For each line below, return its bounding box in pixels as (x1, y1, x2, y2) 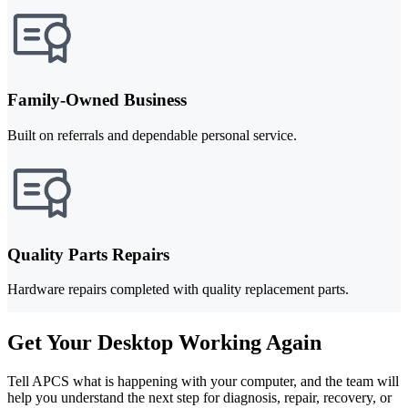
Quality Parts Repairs (7, 244, 169, 264)
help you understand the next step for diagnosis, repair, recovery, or (7, 390, 392, 406)
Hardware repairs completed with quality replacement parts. (7, 281, 349, 298)
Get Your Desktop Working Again (7, 331, 321, 355)
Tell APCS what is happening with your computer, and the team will (7, 373, 399, 390)
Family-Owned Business (7, 90, 187, 110)
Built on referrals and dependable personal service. (7, 127, 297, 143)
